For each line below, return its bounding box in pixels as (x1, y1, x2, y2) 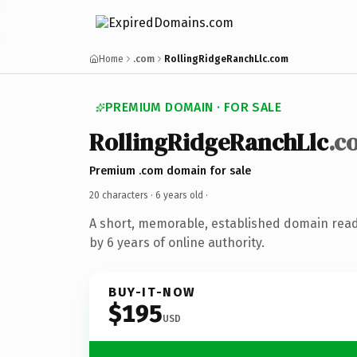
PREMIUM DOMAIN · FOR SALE (105, 100, 281, 115)
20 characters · (89, 189, 155, 201)
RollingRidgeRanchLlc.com (164, 53, 288, 65)
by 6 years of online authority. (89, 234, 265, 250)
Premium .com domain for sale (89, 163, 251, 178)
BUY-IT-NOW (108, 284, 196, 300)
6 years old (155, 189, 203, 201)
